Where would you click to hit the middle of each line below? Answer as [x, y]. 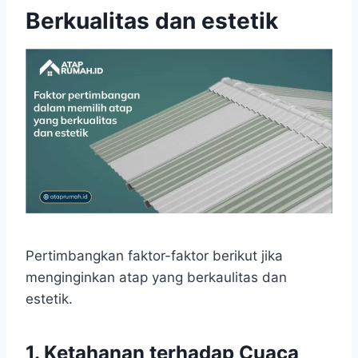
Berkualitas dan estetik [152, 21]
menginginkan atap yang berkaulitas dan [156, 278]
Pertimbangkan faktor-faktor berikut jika [154, 256]
